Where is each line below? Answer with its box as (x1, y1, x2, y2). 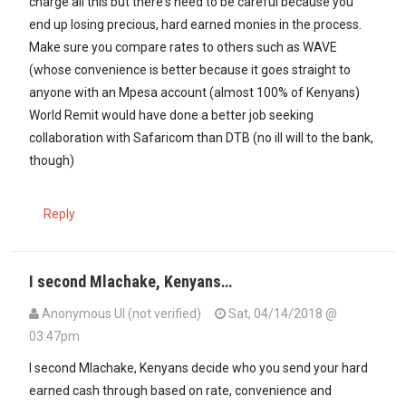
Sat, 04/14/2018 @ (226, 306, 337, 322)
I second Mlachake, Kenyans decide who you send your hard (29, 361, 368, 376)
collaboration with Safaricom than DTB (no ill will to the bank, (29, 130, 373, 146)
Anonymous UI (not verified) (42, 306, 201, 322)
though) (29, 153, 74, 169)
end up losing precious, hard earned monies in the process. (29, 17, 362, 33)
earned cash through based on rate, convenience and (29, 383, 332, 399)
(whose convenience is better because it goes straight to (29, 63, 351, 78)
